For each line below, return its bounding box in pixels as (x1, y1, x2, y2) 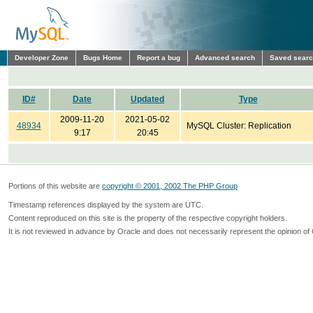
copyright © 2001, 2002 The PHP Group (102, 182, 238, 190)
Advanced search (195, 54, 255, 61)
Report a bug (137, 54, 180, 61)
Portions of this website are (8, 182, 102, 190)
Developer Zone (15, 54, 68, 61)
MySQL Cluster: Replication (187, 121, 291, 131)
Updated (131, 94, 164, 104)
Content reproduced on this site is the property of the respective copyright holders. (8, 214, 287, 222)
